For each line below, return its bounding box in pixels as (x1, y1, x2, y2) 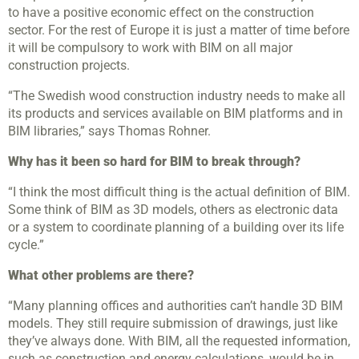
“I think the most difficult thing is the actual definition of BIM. (8, 184, 350, 200)
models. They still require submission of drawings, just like (8, 316, 337, 332)
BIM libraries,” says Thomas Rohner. (8, 123, 211, 139)
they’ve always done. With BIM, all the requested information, (8, 333, 350, 349)
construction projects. (8, 58, 130, 74)
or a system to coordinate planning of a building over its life (8, 220, 344, 236)
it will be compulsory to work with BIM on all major (8, 40, 292, 56)
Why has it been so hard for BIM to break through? (8, 154, 301, 170)
